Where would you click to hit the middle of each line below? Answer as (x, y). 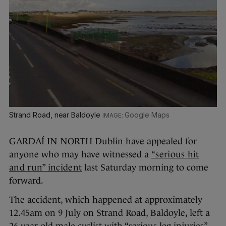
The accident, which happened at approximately (106, 200)
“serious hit (175, 154)
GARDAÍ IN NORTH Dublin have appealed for (103, 141)
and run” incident (46, 167)
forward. (26, 180)
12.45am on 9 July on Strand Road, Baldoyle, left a (109, 213)
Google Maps (147, 115)
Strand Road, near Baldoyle (56, 115)
